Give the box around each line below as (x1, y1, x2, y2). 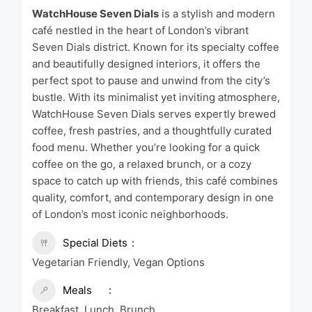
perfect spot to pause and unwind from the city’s (32, 73, 270, 87)
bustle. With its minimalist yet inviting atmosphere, (32, 90, 280, 104)
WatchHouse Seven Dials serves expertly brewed (32, 107, 276, 120)
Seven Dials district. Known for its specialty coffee (32, 40, 279, 54)
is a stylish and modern (159, 6, 275, 20)
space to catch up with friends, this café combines (32, 173, 278, 187)
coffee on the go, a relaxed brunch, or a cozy (32, 157, 251, 171)
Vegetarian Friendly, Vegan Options (32, 255, 205, 269)
